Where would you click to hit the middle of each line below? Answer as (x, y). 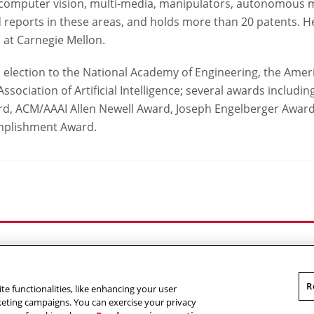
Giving (197, 250)
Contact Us (145, 250)
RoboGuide (250, 250)
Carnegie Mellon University (141, 294)
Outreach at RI (72, 250)
